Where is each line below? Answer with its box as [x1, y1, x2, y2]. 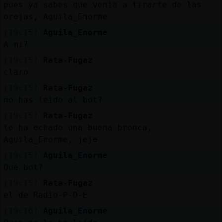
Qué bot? [3, 162, 43, 172]
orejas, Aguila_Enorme [3, 11, 108, 21]
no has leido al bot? [3, 95, 103, 105]
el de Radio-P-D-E [3, 190, 88, 200]
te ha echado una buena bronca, [3, 122, 152, 132]
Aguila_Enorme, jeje [3, 134, 98, 144]
